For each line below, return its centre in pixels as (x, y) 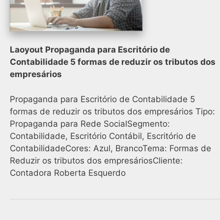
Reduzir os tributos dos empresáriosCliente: (96, 160)
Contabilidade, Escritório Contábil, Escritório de (103, 136)
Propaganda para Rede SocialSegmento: (90, 124)
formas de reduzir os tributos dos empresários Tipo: (112, 111)
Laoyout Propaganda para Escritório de (90, 50)
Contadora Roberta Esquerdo (68, 173)
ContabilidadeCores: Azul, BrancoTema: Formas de (110, 148)
